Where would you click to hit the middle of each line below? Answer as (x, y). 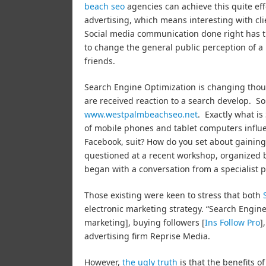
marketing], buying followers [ (145, 222)
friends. (100, 61)
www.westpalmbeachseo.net (141, 114)
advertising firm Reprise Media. (147, 236)
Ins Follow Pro (232, 222)
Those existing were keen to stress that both (174, 195)
